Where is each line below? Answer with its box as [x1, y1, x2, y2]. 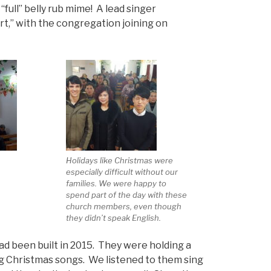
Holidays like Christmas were [65, 155, 173, 166]
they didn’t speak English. [65, 213, 161, 223]
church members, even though [65, 201, 181, 212]
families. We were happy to [65, 178, 166, 189]
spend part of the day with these [65, 190, 187, 200]
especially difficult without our [65, 167, 178, 177]
